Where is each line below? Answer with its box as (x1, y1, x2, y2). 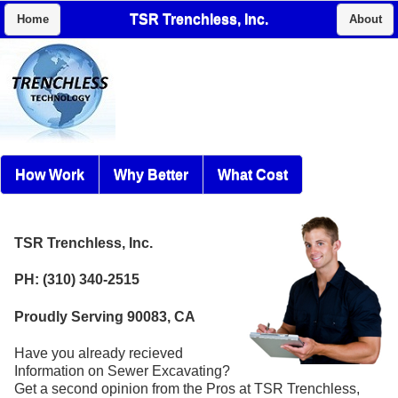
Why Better (114, 166, 188, 182)
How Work (15, 166, 84, 182)
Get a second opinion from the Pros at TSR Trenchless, (14, 380, 360, 396)
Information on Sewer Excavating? (14, 362, 230, 378)
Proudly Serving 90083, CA (14, 308, 195, 324)
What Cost (218, 166, 288, 182)
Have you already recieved (14, 345, 183, 361)
